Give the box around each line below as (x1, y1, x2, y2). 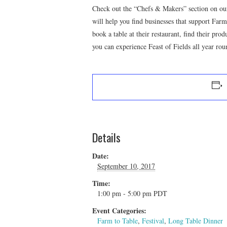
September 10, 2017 (97, 161, 155, 171)
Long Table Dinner (168, 216, 223, 226)
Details (92, 129, 121, 146)
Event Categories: (92, 205, 146, 216)
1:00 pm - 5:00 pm (97, 188, 154, 199)
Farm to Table (97, 216, 138, 226)
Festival (142, 216, 164, 226)
